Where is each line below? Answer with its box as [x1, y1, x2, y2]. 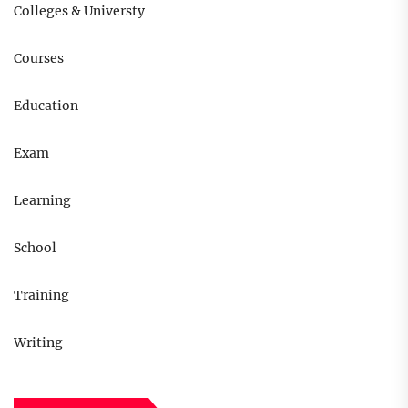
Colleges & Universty [14, 3, 145, 20]
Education [14, 97, 78, 115]
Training [14, 287, 69, 304]
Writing [14, 334, 63, 352]
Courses [14, 50, 64, 67]
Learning [14, 192, 71, 209]
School [14, 240, 56, 257]
